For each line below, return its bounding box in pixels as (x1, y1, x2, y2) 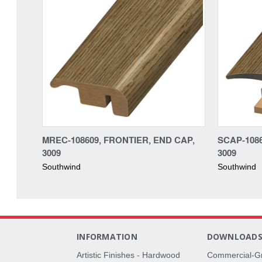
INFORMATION (77, 230, 137, 242)
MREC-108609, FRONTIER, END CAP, (42, 133, 195, 146)
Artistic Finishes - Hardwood (77, 250, 181, 260)
